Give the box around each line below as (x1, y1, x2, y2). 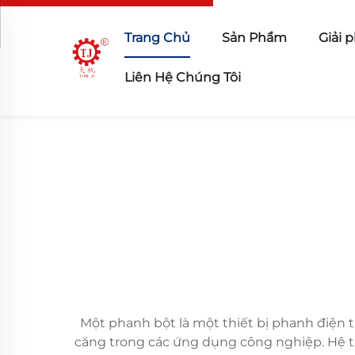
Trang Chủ (124, 30, 190, 45)
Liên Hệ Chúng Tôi (124, 70, 241, 85)
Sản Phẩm (221, 30, 287, 45)
